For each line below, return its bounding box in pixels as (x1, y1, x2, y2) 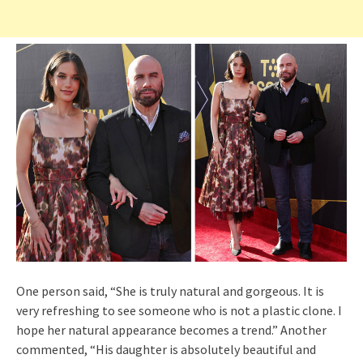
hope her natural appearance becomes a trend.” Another (16, 321, 327, 338)
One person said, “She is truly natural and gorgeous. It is (16, 282, 324, 299)
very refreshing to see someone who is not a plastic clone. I (16, 301, 342, 318)
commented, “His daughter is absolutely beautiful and (16, 340, 316, 357)
